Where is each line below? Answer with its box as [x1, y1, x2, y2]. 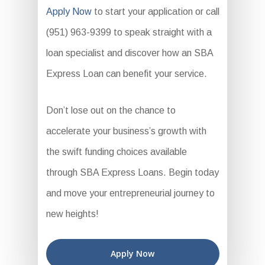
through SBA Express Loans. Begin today [46, 167, 219, 177]
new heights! [46, 209, 99, 219]
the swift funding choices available [46, 147, 187, 157]
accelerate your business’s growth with [46, 126, 206, 136]
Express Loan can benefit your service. [46, 69, 207, 79]
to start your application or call [91, 7, 219, 17]
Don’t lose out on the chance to [46, 105, 176, 115]
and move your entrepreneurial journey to [46, 188, 215, 198]
